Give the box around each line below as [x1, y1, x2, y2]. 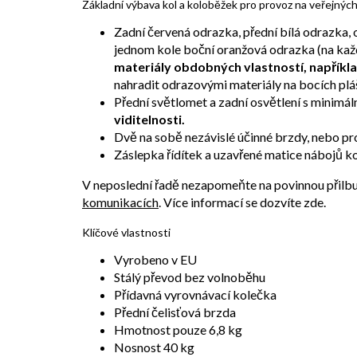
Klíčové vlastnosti [82, 225, 171, 239]
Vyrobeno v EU [114, 251, 197, 267]
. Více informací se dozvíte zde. [159, 194, 326, 210]
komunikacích [82, 194, 159, 210]
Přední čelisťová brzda [114, 304, 236, 320]
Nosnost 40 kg [114, 339, 194, 355]
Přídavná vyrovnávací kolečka [114, 286, 277, 302]
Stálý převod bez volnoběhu [114, 269, 265, 284]
